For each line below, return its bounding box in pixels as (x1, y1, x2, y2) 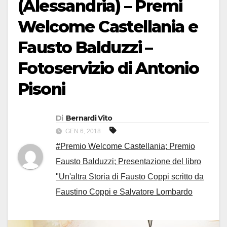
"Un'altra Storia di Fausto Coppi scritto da (56, 172, 204, 181)
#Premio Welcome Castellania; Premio (56, 142, 195, 151)
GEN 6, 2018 (64, 128, 102, 135)
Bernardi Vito (65, 113, 112, 123)
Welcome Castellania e (18, 17, 198, 37)
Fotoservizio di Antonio (18, 58, 199, 79)
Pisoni (18, 79, 65, 99)
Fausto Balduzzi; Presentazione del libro (56, 157, 201, 166)
